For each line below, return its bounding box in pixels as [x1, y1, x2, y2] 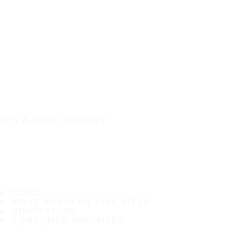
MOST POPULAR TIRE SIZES [11, 197, 150, 207]
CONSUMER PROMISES [11, 215, 125, 225]
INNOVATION [11, 206, 77, 216]
